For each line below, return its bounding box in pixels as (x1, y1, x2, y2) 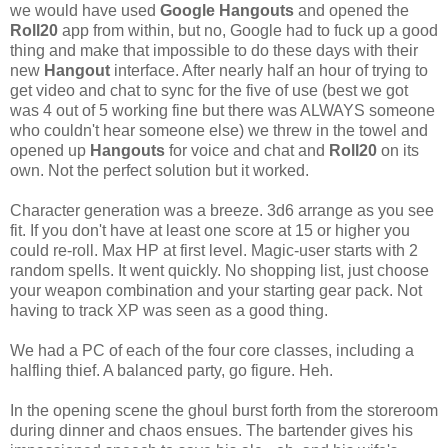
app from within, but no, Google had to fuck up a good (58, 21, 438, 39)
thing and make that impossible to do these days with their (10, 41, 418, 59)
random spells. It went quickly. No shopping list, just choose (10, 261, 429, 279)
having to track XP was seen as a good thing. (10, 301, 328, 319)
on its (377, 141, 419, 159)
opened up (10, 141, 90, 159)
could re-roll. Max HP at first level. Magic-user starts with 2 (10, 241, 418, 259)
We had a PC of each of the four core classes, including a (10, 341, 414, 359)
